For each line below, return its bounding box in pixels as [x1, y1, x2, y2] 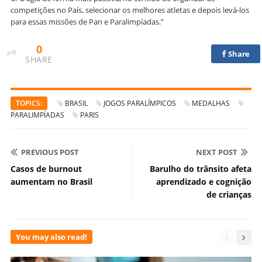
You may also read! [16, 231, 87, 242]
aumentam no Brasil [11, 175, 92, 187]
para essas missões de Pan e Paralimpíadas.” [11, 16, 164, 27]
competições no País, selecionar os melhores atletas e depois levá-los [11, 4, 249, 15]
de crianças [206, 188, 251, 200]
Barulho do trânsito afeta [150, 163, 251, 174]
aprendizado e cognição [156, 175, 251, 187]
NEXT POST [196, 146, 237, 157]
